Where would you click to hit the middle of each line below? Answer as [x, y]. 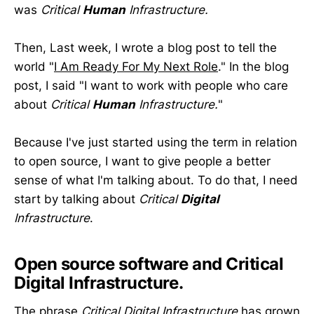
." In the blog [253, 67]
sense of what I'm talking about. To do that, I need [156, 180]
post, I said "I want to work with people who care [151, 86]
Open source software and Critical [149, 264]
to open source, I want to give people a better [142, 162]
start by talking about [76, 199]
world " [34, 67]
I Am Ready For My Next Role [136, 67]
